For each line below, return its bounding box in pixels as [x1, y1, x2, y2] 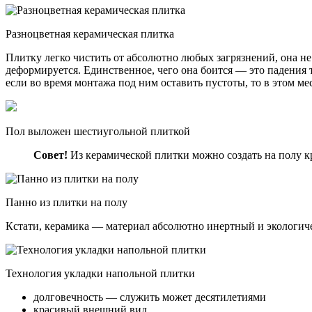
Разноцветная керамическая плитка [6, 27, 174, 40]
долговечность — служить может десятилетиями [33, 290, 266, 303]
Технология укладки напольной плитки [6, 267, 195, 279]
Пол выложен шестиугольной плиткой [6, 125, 190, 137]
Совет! [33, 148, 68, 161]
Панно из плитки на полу [6, 196, 127, 208]
